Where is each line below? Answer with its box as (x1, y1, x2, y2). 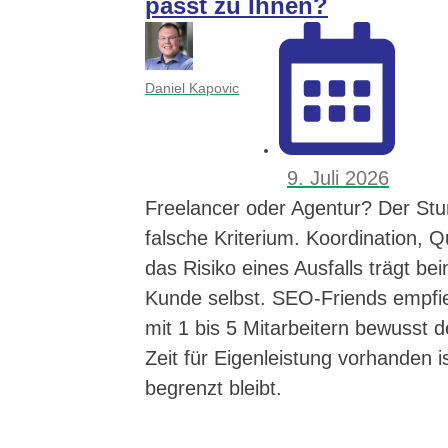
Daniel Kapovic (145, 80, 239, 97)
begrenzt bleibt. (145, 376, 282, 399)
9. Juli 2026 (287, 166, 389, 189)
